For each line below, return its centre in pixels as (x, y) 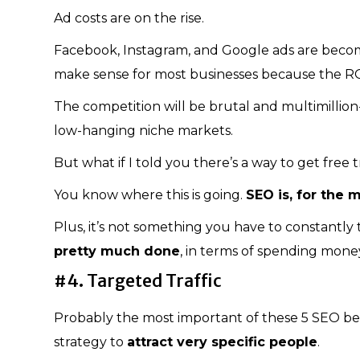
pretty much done (117, 251)
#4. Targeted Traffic (138, 280)
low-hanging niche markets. (143, 130)
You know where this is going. (150, 194)
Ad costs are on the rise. (129, 18)
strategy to (90, 342)
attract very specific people (222, 342)
